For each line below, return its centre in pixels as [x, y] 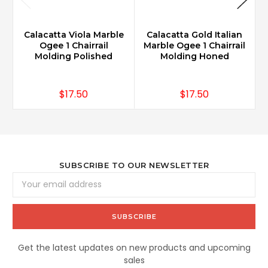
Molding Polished [74, 56]
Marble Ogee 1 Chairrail [194, 45]
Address [29, 191]
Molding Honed [194, 56]
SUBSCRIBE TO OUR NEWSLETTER [134, 165]
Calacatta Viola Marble [74, 34]
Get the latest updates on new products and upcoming [134, 247]
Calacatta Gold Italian [194, 34]
